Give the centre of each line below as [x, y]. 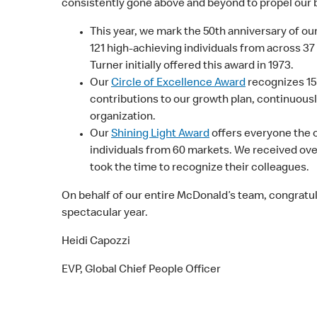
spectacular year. [105, 213]
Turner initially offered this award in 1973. [192, 66]
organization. [123, 117]
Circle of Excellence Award [178, 83]
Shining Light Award [160, 134]
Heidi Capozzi [96, 242]
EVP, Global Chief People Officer [141, 270]
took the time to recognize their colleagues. [201, 168]
